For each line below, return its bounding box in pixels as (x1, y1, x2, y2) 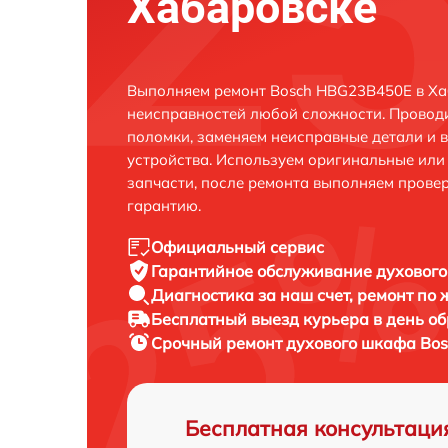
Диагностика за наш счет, (151, 284, 357, 305)
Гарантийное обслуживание (151, 260, 376, 281)
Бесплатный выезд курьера (151, 308, 373, 329)
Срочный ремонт (151, 332, 286, 353)
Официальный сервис (151, 236, 324, 257)
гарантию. (127, 195, 201, 215)
